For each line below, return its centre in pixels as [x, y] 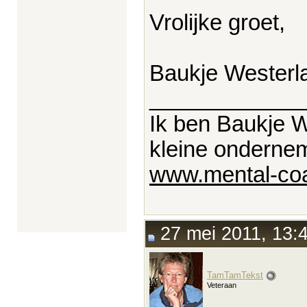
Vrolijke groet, [217, 22]
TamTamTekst [235, 275]
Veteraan [222, 285]
